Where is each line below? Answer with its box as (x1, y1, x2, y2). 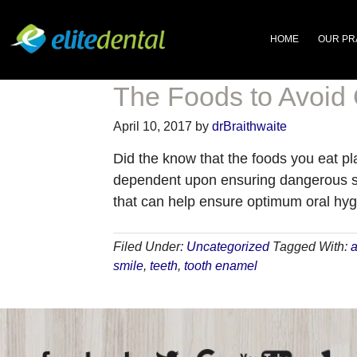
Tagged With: (273, 240, 351, 253)
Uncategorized (186, 240, 269, 253)
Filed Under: (113, 240, 186, 253)
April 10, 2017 (113, 120, 192, 133)
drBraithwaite (212, 120, 287, 133)
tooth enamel (184, 259, 257, 273)
